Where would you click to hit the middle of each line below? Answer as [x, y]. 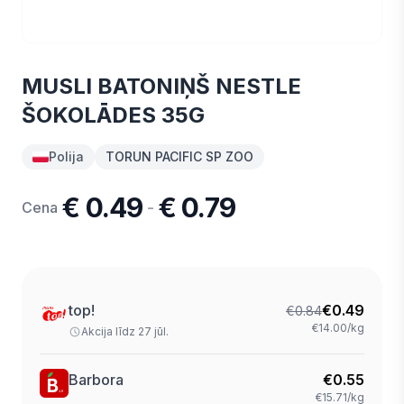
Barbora [96, 380]
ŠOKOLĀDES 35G [113, 115]
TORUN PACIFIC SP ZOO [179, 156]
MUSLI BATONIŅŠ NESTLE [161, 86]
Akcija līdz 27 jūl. [125, 331]
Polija [66, 156]
